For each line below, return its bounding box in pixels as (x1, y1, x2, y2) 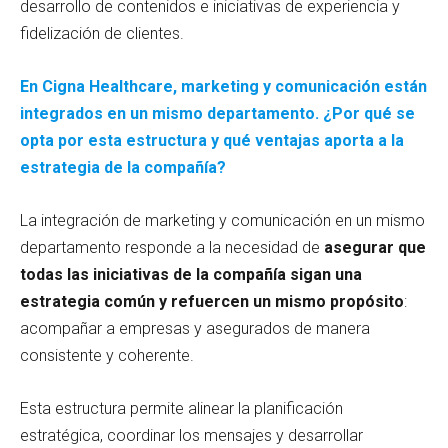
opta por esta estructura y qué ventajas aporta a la (20, 130, 404, 150)
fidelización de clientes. (20, 23, 184, 43)
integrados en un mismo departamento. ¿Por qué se (20, 103, 415, 123)
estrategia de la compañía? (20, 157, 226, 177)
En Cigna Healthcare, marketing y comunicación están (20, 76, 427, 96)
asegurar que (320, 237, 426, 257)
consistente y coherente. (20, 345, 194, 365)
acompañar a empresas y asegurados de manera (20, 318, 370, 338)
